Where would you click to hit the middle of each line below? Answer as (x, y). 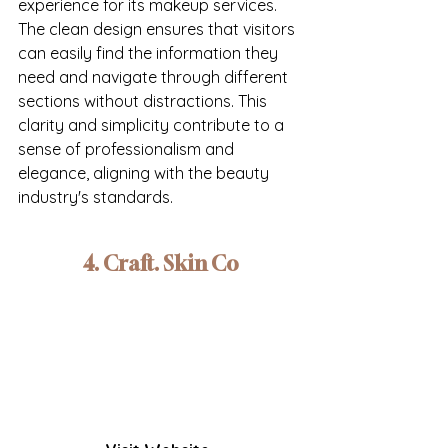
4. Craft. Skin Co (160, 264)
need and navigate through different (155, 77)
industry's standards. (95, 197)
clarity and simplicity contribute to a (153, 125)
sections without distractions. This (144, 101)
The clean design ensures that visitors (158, 29)
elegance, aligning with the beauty (145, 173)
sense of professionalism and (128, 149)
